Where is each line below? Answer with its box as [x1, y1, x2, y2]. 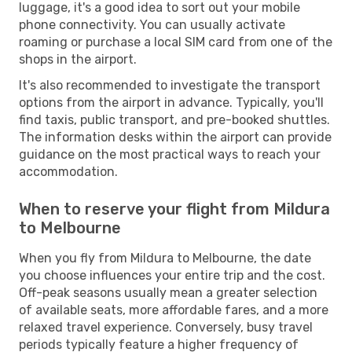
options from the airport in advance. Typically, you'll [19, 94, 324, 110]
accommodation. [19, 163, 118, 179]
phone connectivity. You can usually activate [19, 16, 285, 32]
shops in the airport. [19, 51, 137, 67]
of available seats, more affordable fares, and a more [19, 302, 328, 317]
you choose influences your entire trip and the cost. [19, 267, 325, 283]
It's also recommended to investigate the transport [19, 77, 321, 93]
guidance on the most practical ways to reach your [19, 146, 321, 162]
